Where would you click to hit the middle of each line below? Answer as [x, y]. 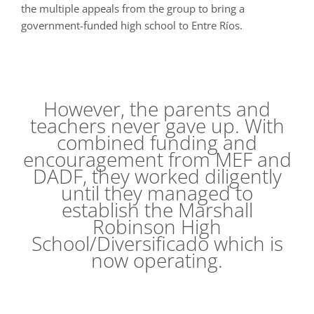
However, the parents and [157, 109]
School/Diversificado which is [157, 244]
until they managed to [157, 193]
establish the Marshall [157, 210]
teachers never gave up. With [157, 126]
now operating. [157, 260]
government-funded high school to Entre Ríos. [132, 25]
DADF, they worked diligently [157, 176]
